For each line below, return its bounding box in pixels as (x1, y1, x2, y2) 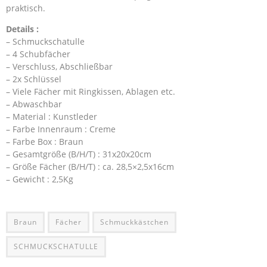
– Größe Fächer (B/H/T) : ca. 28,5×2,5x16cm (6, 161, 174, 172)
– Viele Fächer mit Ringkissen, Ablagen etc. (6, 86, 175, 97)
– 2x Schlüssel (6, 73, 61, 85)
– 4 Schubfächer (6, 48, 70, 60)
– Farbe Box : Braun (6, 136, 83, 147)
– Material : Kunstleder (6, 111, 97, 122)
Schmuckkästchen (100, 217, 169, 227)
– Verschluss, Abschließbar (6, 61, 113, 72)
